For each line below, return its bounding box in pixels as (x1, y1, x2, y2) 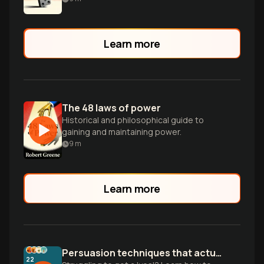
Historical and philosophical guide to (62, 114, 204, 126)
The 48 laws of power (62, 101, 161, 114)
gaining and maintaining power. (62, 126, 181, 137)
